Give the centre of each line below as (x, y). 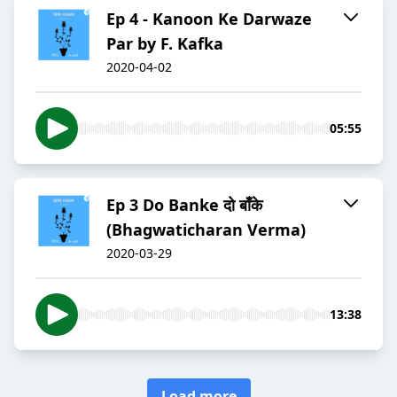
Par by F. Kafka (165, 44)
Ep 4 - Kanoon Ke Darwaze (209, 19)
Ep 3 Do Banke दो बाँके (184, 205)
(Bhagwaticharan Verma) (206, 230)
